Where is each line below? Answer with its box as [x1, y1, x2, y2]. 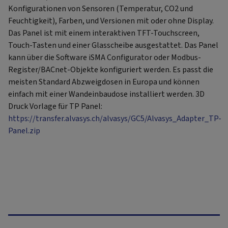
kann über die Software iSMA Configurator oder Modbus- [8, 51, 201, 63]
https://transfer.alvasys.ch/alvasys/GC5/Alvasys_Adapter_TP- [8, 112, 221, 124]
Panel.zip [8, 125, 40, 136]
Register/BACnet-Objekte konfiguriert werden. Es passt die [8, 64, 213, 75]
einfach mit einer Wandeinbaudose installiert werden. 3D [8, 88, 205, 100]
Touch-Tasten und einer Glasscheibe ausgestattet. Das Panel [8, 39, 218, 51]
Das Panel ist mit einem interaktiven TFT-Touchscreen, [8, 27, 199, 39]
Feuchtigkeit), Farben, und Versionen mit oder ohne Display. [8, 15, 214, 26]
